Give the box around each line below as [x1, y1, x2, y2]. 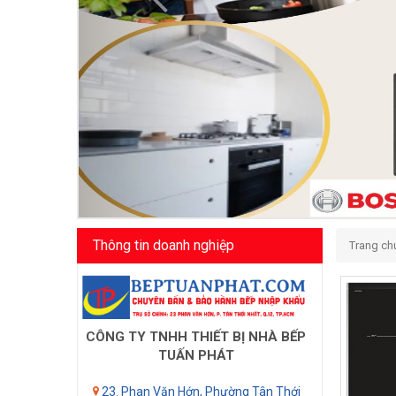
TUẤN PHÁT [157, 346, 234, 363]
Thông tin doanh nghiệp [93, 237, 234, 255]
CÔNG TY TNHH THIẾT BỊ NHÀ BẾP [86, 328, 307, 345]
